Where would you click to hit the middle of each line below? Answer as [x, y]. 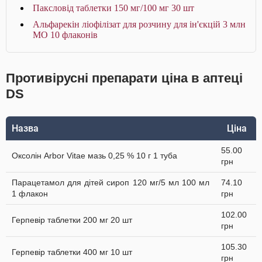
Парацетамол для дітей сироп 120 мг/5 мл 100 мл [111, 182]
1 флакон [30, 194]
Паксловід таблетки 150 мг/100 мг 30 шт [113, 8]
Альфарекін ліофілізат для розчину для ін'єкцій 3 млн [139, 24]
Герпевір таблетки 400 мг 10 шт [72, 252]
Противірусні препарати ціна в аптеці [124, 78]
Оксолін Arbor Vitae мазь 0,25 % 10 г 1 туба [94, 156]
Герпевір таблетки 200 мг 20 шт [72, 220]
